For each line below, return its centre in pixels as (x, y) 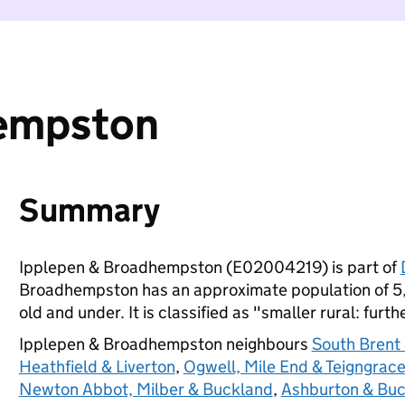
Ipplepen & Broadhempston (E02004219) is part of (209, 267)
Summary (89, 210)
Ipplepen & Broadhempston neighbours (165, 344)
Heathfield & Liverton (97, 367)
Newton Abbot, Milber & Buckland (146, 389)
